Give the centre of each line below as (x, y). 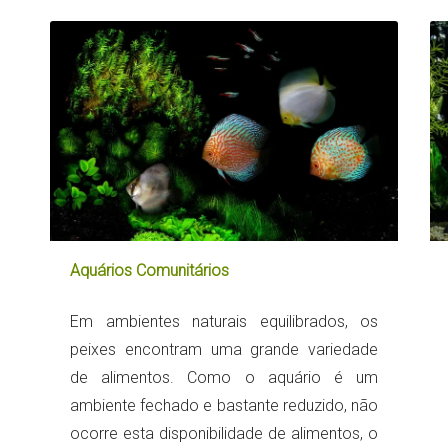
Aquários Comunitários (149, 270)
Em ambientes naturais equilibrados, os (224, 321)
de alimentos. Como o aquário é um (224, 377)
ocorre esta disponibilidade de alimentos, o (224, 433)
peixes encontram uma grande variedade (224, 349)
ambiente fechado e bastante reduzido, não (224, 405)
